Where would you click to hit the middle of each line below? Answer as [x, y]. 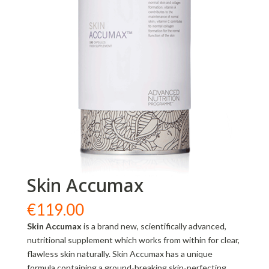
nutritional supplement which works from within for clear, [133, 240]
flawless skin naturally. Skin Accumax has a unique [119, 253]
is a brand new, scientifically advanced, [154, 226]
